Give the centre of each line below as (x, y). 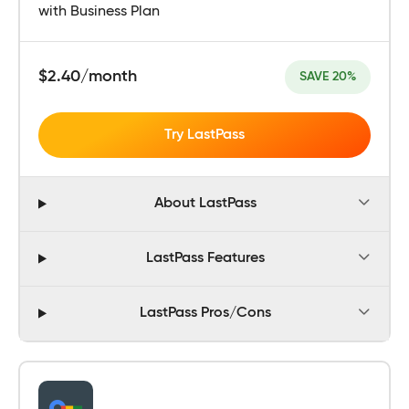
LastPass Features (206, 259)
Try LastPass (204, 135)
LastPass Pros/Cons (206, 314)
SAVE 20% (328, 76)
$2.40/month (88, 76)
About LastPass (206, 204)
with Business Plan (99, 11)
